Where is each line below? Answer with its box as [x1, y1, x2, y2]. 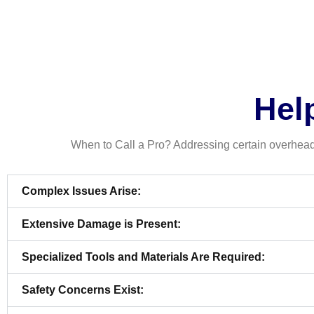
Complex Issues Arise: [22, 185, 141, 198]
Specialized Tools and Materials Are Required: [22, 251, 265, 264]
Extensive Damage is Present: [22, 218, 181, 231]
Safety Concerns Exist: [22, 284, 144, 296]
